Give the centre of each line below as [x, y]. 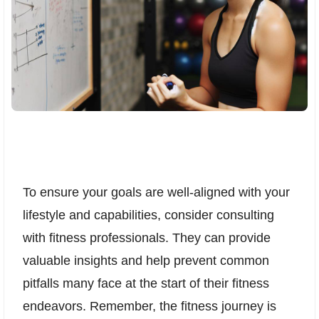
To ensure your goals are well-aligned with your [156, 193]
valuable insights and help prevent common [146, 261]
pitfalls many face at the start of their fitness [146, 284]
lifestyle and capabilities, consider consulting [148, 215]
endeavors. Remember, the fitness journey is [150, 307]
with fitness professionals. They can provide [147, 238]
